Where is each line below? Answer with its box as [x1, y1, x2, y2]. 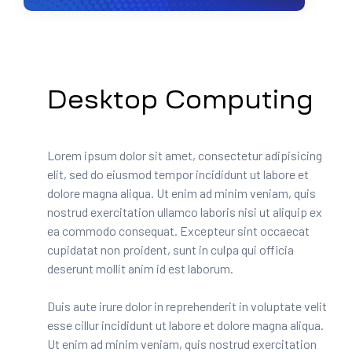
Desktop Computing [47, 87, 313, 113]
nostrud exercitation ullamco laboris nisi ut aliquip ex [47, 204, 322, 220]
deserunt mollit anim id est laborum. [47, 261, 233, 277]
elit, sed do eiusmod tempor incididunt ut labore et [47, 167, 309, 182]
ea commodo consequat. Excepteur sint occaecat [47, 223, 310, 239]
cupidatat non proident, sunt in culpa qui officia [47, 242, 294, 258]
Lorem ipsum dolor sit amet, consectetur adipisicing [47, 148, 322, 163]
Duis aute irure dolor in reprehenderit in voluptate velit [47, 299, 327, 314]
